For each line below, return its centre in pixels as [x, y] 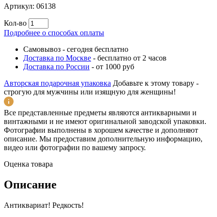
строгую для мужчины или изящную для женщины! [90, 92]
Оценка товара [28, 164]
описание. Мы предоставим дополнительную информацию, [103, 139]
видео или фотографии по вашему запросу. [75, 147]
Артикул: [20, 6]
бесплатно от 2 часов [132, 58]
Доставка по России [56, 66]
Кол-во [15, 23]
